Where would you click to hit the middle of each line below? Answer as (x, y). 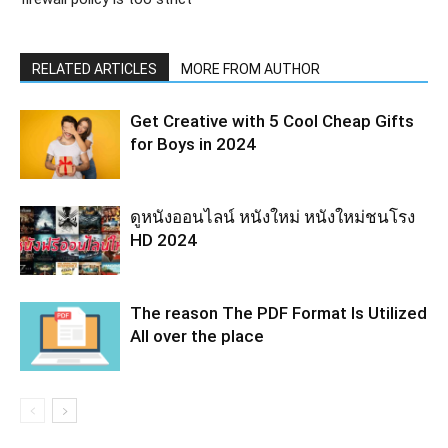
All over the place (197, 335)
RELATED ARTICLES (94, 68)
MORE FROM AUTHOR (250, 68)
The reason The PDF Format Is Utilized (278, 312)
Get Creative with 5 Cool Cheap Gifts (272, 120)
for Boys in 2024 (193, 143)
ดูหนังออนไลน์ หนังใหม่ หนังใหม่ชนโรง (272, 216)
